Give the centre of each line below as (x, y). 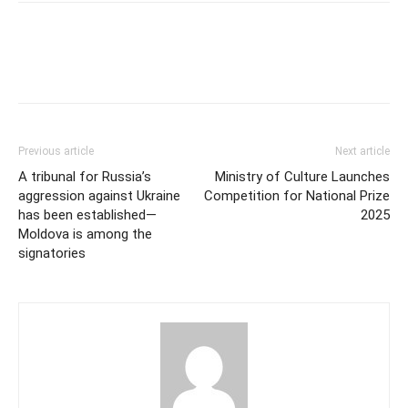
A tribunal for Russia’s (85, 176)
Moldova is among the (85, 234)
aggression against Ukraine (99, 195)
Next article (362, 151)
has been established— (87, 214)
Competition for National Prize (297, 195)
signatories (52, 253)
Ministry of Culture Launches (302, 176)
